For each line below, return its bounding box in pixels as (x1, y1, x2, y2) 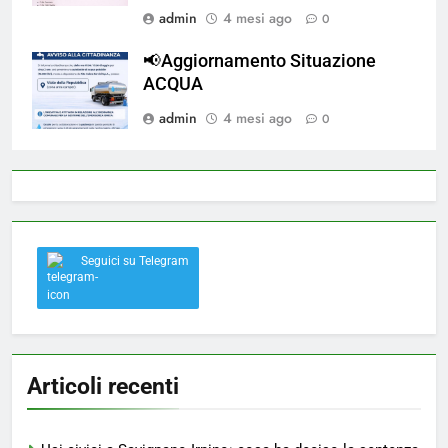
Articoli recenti (27, 372, 179, 401)
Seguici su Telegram (81, 254, 189, 269)
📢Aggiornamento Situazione (143, 51, 376, 72)
